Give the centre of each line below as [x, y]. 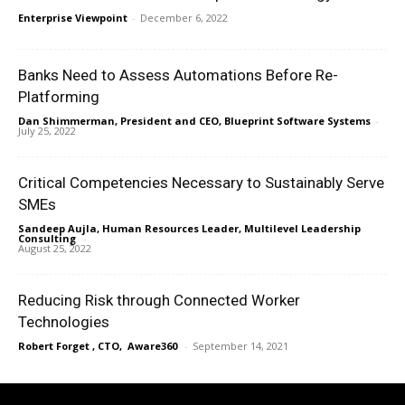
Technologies [64, 321]
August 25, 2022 [55, 248]
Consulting [48, 238]
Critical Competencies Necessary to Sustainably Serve [201, 182]
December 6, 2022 [184, 17]
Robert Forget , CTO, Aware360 [99, 345]
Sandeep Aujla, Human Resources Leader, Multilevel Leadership [189, 228]
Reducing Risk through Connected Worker [159, 300]
